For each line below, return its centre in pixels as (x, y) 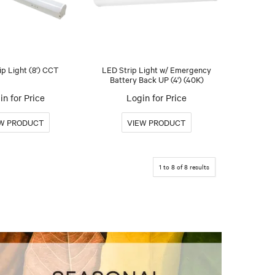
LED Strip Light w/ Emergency (157, 69)
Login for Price (157, 97)
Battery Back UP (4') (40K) (157, 79)
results (199, 166)
